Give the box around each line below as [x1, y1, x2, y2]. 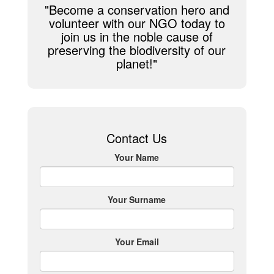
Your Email [114, 235, 159, 248]
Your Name [114, 151, 160, 164]
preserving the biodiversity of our [48, 41, 226, 59]
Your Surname [108, 193, 166, 206]
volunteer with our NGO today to [48, 14, 225, 32]
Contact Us [106, 129, 168, 147]
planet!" [116, 54, 158, 73]
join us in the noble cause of [61, 28, 213, 46]
